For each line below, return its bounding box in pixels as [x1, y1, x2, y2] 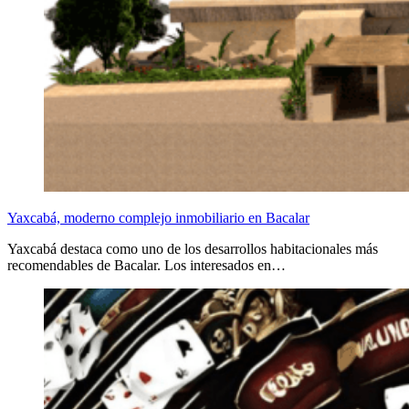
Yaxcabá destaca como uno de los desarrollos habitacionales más [7, 240, 378, 257]
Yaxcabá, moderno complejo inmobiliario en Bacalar [7, 209, 309, 225]
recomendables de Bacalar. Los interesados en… [7, 257, 286, 273]
